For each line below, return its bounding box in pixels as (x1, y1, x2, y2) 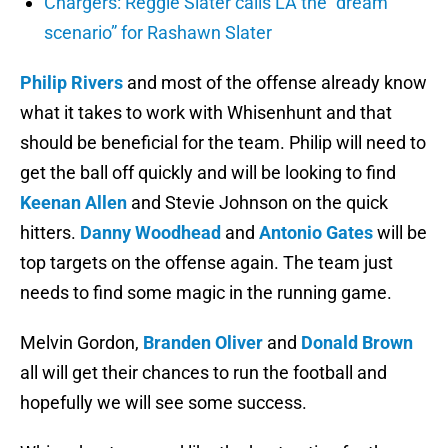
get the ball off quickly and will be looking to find (20, 162, 396, 184)
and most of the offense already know (123, 72, 427, 94)
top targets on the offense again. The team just (20, 252, 393, 274)
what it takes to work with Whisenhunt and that (20, 102, 392, 124)
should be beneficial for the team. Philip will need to (20, 132, 426, 154)
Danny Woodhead (80, 222, 221, 244)
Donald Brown (301, 332, 413, 354)
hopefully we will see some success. (20, 392, 307, 414)
